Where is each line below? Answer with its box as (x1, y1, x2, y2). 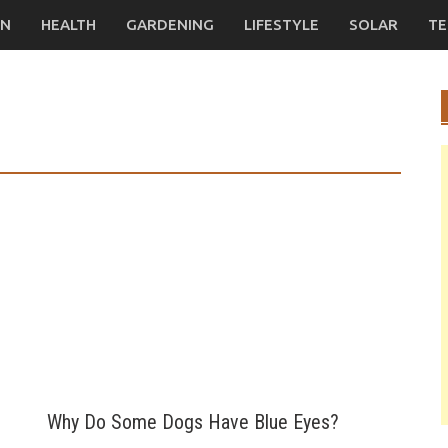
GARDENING (126, 16, 214, 33)
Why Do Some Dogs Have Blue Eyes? (47, 409, 340, 434)
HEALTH (41, 16, 96, 33)
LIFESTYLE (244, 16, 319, 33)
